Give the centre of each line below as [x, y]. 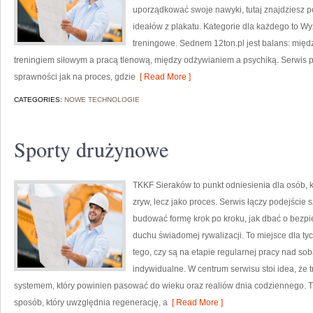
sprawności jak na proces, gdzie [75, 77]
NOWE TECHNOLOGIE [102, 100]
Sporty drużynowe [91, 149]
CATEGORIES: [39, 100]
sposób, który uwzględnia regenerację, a [91, 303]
